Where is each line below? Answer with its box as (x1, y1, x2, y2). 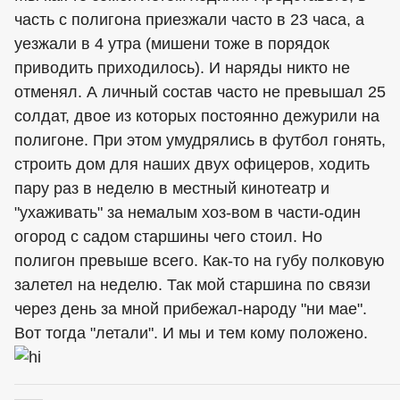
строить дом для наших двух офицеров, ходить (14, 154, 370, 173)
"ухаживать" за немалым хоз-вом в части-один (14, 203, 361, 221)
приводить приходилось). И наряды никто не (14, 58, 350, 77)
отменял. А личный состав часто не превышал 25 (14, 82, 386, 101)
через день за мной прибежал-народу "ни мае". (14, 299, 367, 318)
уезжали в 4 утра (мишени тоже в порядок (14, 34, 329, 53)
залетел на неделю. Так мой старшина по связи (14, 275, 371, 294)
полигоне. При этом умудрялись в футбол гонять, (14, 130, 386, 149)
